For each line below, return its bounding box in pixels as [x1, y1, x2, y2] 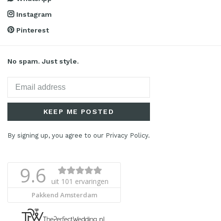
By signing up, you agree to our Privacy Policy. [7, 132, 150, 140]
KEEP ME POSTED [43, 108, 114, 116]
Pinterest [14, 26, 49, 35]
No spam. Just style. [7, 57, 79, 66]
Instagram [14, 10, 52, 19]
